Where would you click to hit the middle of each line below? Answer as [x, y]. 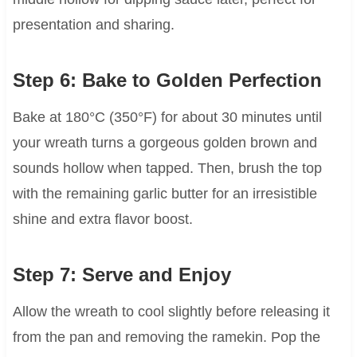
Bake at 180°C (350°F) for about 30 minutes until [167, 118]
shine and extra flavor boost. [102, 220]
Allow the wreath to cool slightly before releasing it [171, 312]
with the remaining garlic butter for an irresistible [165, 194]
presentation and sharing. [93, 25]
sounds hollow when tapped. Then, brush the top [167, 169]
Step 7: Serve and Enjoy [122, 275]
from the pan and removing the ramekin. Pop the [166, 337]
